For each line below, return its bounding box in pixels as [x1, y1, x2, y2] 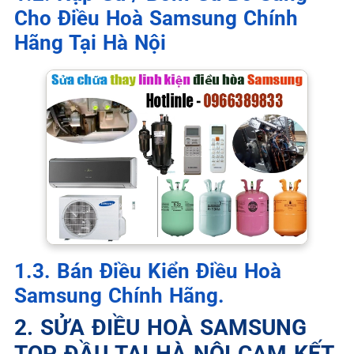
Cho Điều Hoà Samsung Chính [14, 6, 298, 30]
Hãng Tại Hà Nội [14, 30, 166, 55]
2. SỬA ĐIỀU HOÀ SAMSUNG [14, 314, 307, 341]
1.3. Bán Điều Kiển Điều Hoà [14, 258, 281, 283]
